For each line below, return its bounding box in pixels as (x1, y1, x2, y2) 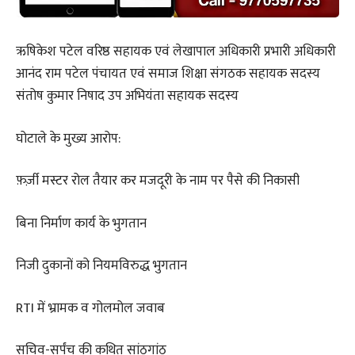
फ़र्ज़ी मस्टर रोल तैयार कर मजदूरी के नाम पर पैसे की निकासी (16, 170, 300, 193)
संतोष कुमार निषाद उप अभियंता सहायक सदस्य (16, 85, 239, 108)
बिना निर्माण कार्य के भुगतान (16, 212, 147, 235)
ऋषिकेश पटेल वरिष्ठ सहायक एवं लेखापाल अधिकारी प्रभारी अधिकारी (16, 40, 336, 63)
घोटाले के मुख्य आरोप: (16, 127, 120, 150)
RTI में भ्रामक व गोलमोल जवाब (16, 296, 165, 319)
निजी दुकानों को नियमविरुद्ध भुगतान (16, 254, 187, 277)
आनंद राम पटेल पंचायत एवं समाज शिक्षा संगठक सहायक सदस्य (16, 63, 320, 86)
